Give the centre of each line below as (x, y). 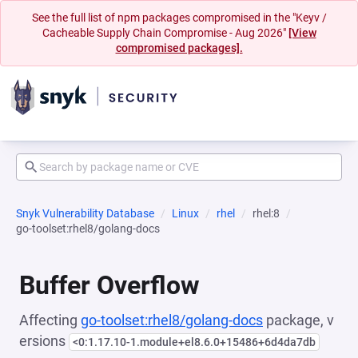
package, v (298, 320)
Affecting (50, 320)
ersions (44, 341)
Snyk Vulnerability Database (85, 213)
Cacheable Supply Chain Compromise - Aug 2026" (165, 33)
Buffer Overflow (109, 285)
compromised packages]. (179, 48)
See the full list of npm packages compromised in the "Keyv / (179, 18)
